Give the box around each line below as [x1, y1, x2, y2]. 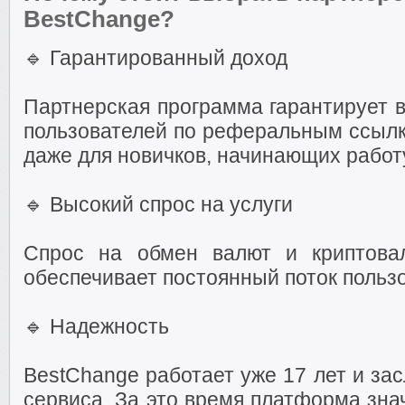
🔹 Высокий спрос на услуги [24, 193, 293, 216]
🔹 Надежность [24, 315, 169, 338]
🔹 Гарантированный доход [24, 46, 287, 70]
